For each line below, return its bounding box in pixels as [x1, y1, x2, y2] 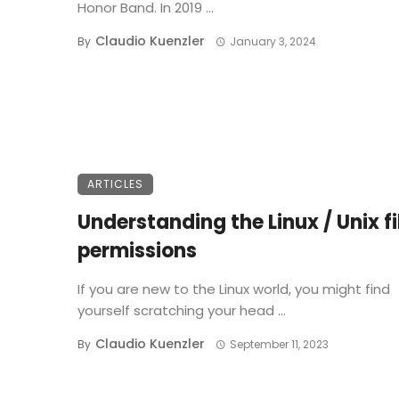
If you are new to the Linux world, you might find [77, 280, 390, 299]
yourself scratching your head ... [77, 301, 286, 321]
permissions [77, 237, 197, 265]
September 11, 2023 [229, 337, 329, 353]
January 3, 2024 [229, 34, 316, 50]
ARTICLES [87, 176, 143, 192]
